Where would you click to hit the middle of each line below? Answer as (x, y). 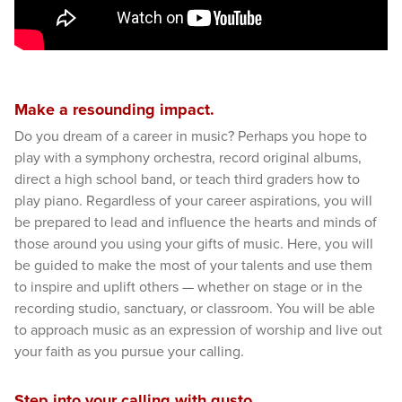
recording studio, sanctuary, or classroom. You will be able (195, 309)
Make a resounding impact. (114, 110)
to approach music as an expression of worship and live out (198, 331)
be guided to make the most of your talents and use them (193, 266)
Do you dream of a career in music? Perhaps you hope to (191, 137)
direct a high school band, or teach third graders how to (187, 180)
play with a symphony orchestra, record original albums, (188, 158)
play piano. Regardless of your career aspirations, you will (193, 201)
